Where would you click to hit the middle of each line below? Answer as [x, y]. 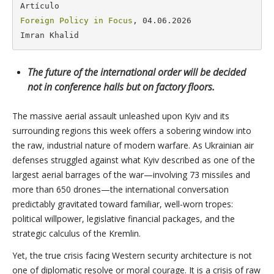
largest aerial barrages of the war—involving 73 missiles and [131, 175]
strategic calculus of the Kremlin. [76, 233]
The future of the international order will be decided [137, 72]
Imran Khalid [49, 35]
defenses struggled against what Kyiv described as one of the [134, 160]
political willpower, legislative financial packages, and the [124, 219]
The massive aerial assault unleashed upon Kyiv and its [121, 116]
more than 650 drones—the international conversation [120, 189]
